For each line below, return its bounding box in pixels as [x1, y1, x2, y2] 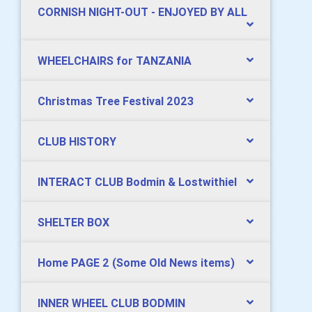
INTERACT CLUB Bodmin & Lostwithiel [38, 174, 237, 189]
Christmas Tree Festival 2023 [38, 93, 194, 108]
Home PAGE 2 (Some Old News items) [38, 255, 235, 270]
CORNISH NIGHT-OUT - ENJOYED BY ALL [38, 4, 247, 19]
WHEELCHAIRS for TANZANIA [38, 53, 192, 68]
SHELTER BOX [38, 214, 109, 229]
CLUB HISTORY [38, 134, 116, 148]
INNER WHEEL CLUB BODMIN [38, 295, 185, 310]
